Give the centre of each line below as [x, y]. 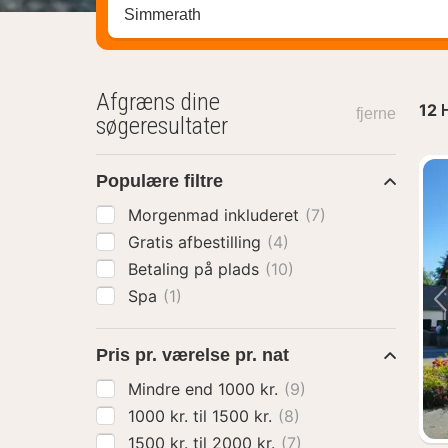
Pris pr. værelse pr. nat [192, 355]
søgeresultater [162, 126]
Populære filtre [159, 181]
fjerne [375, 113]
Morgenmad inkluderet [216, 215]
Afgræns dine [158, 102]
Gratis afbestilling [197, 242]
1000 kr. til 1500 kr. [244, 416]
